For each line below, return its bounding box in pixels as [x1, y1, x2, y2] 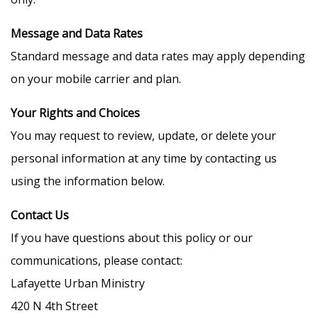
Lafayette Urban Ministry [11, 275, 145, 291]
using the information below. [11, 173, 165, 189]
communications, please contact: [11, 253, 182, 268]
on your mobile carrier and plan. [11, 71, 181, 87]
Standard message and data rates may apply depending [11, 48, 305, 64]
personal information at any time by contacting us [11, 150, 277, 166]
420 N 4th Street [11, 298, 98, 314]
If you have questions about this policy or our [11, 230, 253, 246]
